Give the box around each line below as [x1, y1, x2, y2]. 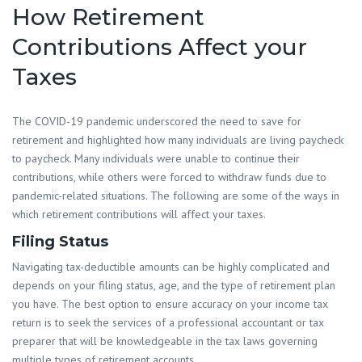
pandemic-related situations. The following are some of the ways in [12, 187, 339, 203]
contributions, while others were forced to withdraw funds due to [12, 169, 326, 184]
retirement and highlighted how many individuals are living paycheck [12, 132, 343, 147]
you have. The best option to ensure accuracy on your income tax [12, 297, 328, 312]
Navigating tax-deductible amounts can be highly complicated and [12, 259, 330, 275]
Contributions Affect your [12, 32, 307, 61]
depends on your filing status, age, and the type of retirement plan [12, 278, 335, 293]
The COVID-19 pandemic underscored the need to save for [12, 113, 301, 128]
